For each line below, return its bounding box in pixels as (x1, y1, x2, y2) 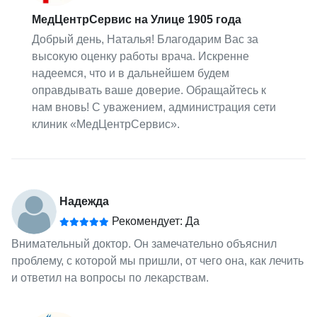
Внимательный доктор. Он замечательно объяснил (11, 238, 277, 250)
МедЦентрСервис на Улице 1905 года (32, 13, 242, 26)
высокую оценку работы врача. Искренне (32, 50, 250, 63)
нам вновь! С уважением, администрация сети (32, 101, 277, 114)
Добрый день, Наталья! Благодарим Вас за (32, 33, 259, 46)
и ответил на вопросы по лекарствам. (11, 272, 209, 284)
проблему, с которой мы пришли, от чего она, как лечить (11, 255, 304, 267)
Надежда (59, 195, 109, 208)
